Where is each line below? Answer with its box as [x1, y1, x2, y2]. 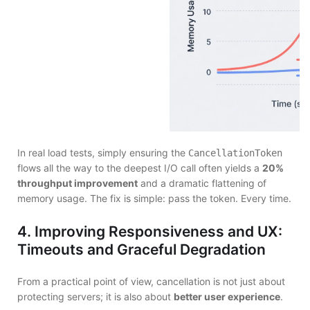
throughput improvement [17, 176, 138, 189]
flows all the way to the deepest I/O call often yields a [17, 161, 262, 174]
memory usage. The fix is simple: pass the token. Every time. [17, 192, 291, 204]
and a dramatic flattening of [138, 176, 266, 189]
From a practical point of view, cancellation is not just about [17, 275, 285, 288]
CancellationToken [188, 147, 282, 158]
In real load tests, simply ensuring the [17, 146, 188, 158]
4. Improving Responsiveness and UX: [17, 222, 282, 240]
